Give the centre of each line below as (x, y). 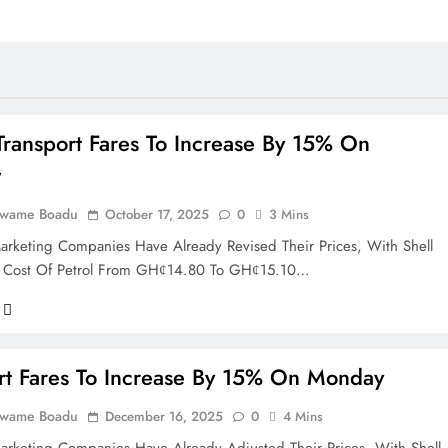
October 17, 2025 (157, 214)
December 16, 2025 (164, 416)
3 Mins (289, 214)
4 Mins (303, 416)
